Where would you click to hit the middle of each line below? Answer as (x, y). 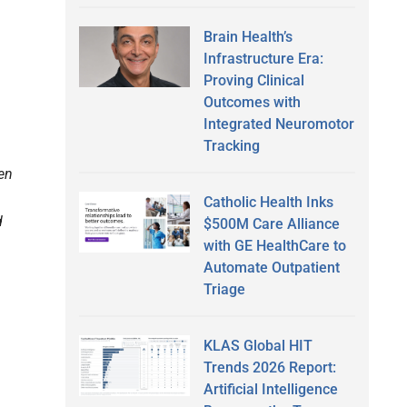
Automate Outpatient (271, 267)
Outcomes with (252, 102)
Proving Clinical (253, 80)
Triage (224, 289)
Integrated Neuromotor (278, 124)
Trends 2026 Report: (269, 367)
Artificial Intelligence (270, 389)
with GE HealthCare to (274, 245)
